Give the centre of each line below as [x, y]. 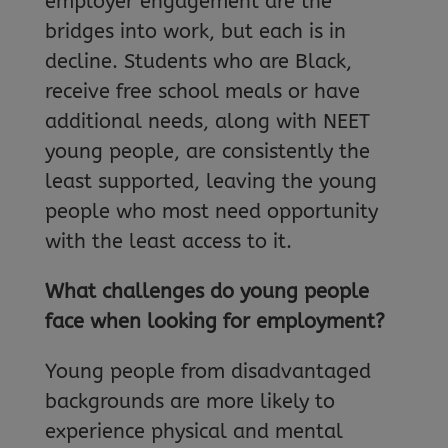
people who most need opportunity [211, 211]
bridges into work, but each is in [195, 31]
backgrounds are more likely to [189, 401]
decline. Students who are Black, [198, 61]
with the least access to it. [168, 241]
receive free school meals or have [202, 91]
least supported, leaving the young [210, 181]
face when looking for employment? [214, 321]
